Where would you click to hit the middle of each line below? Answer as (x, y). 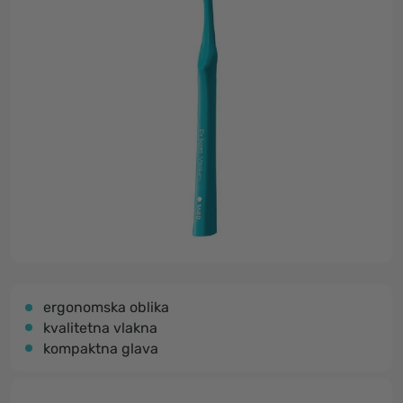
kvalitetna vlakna (100, 328)
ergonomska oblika (106, 307)
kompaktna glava (101, 349)
